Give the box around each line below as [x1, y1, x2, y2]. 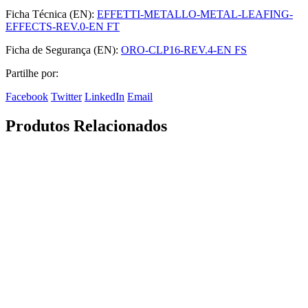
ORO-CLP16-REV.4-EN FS [121, 44, 247, 56]
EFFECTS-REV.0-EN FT [5, 21, 120, 33]
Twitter [51, 91, 82, 103]
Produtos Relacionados [5, 117, 167, 135]
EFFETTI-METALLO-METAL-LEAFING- [97, 8, 293, 21]
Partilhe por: [5, 67, 58, 80]
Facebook [5, 91, 48, 103]
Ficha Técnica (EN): [5, 8, 94, 21]
